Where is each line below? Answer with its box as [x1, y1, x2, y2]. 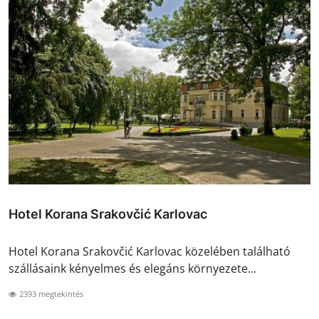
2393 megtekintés [17, 288, 83, 299]
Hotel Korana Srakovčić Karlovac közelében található [9, 243, 291, 259]
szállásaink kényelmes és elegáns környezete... [9, 260, 256, 276]
